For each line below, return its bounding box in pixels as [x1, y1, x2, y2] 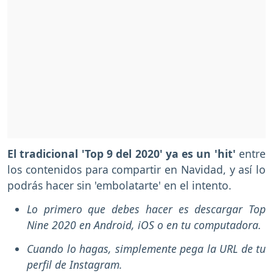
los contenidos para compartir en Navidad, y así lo [7, 162, 266, 177]
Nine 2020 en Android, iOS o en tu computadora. [27, 218, 261, 233]
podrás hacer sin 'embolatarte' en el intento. [7, 178, 235, 193]
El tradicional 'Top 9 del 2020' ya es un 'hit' [7, 146, 239, 161]
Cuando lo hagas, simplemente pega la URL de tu [27, 241, 266, 257]
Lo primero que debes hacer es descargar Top [27, 202, 266, 217]
